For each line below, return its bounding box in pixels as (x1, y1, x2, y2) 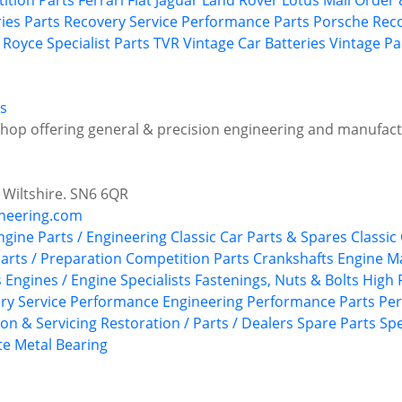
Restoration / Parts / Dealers (100, 313, 293, 334)
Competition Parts (126, 249, 249, 269)
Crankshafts (253, 249, 334, 269)
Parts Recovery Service (24, 12, 178, 32)
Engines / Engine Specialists (5, 270, 191, 291)
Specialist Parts (47, 33, 150, 54)
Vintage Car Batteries (183, 33, 326, 54)
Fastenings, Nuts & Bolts (195, 270, 359, 291)
